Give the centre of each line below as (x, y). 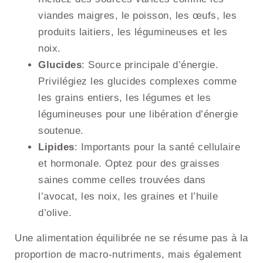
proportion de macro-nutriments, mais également (128, 255)
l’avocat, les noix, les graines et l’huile (128, 197)
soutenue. (61, 131)
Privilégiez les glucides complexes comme (137, 82)
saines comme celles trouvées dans (122, 180)
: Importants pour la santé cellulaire (157, 147)
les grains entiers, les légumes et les (124, 98)
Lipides (56, 147)
